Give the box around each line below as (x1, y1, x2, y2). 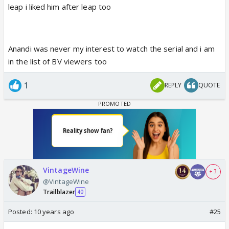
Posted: (8, 207, 34, 216)
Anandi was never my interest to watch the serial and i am (8, 43, 215, 54)
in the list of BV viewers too (8, 56, 107, 66)
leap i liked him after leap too (8, 1, 111, 12)
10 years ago (33, 207, 75, 216)
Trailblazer (43, 187, 76, 196)
